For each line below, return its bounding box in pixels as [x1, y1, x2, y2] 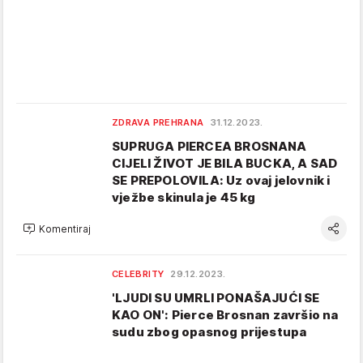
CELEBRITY [112, 268, 164, 280]
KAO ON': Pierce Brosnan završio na [112, 307, 339, 322]
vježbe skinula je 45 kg [112, 190, 256, 205]
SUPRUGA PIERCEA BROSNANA [112, 139, 307, 154]
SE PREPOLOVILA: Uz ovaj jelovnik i [112, 173, 331, 188]
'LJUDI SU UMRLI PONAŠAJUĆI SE [112, 290, 320, 305]
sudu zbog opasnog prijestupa [112, 324, 307, 340]
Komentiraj [39, 222, 91, 235]
